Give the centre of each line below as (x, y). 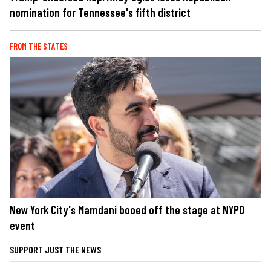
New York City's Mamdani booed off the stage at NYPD (127, 210)
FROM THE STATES (39, 46)
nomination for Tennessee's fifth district (100, 12)
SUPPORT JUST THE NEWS (55, 250)
